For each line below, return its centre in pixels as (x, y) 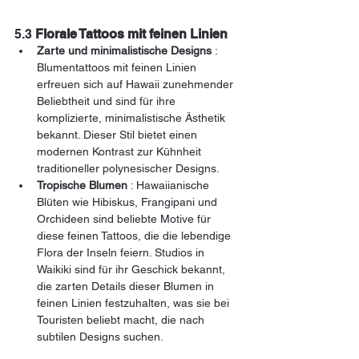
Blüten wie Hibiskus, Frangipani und (129, 202)
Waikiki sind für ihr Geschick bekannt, (133, 270)
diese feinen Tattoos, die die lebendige (135, 236)
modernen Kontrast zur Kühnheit (121, 152)
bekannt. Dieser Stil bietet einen (119, 135)
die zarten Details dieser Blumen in (127, 286)
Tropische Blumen (82, 186)
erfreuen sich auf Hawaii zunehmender (137, 85)
